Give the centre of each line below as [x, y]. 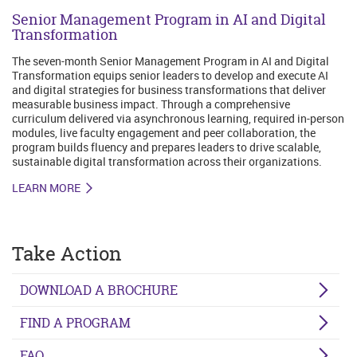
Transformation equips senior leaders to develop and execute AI [170, 75]
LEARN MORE [46, 187]
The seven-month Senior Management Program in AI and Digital [171, 61]
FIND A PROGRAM [75, 322]
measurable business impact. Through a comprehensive [151, 104]
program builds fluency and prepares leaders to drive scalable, [167, 147]
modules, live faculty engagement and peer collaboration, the [164, 132]
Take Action [67, 253]
